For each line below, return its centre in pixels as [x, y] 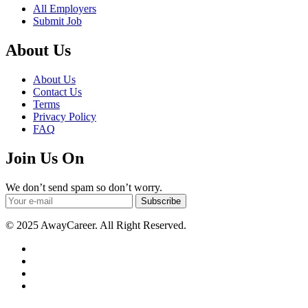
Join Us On [45, 158]
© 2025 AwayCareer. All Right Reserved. [96, 225]
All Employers [65, 8]
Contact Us [57, 91]
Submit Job [57, 21]
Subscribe [161, 201]
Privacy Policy [65, 116]
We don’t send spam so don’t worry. [84, 187]
